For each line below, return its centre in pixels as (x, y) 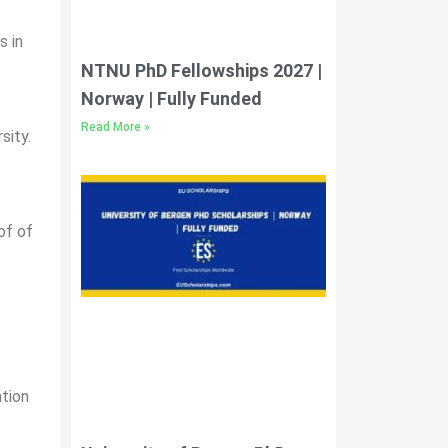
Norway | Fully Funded (171, 98)
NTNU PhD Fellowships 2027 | (201, 70)
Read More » (115, 126)
